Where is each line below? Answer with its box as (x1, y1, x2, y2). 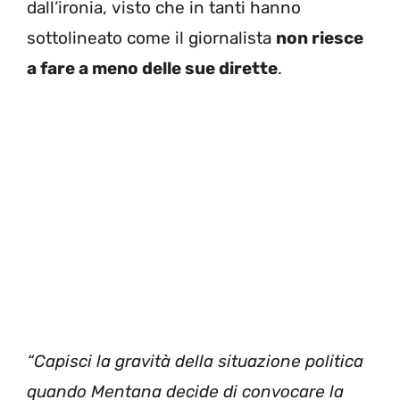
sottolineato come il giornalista (27, 28, 276, 49)
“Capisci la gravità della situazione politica (27, 350, 363, 371)
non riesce (276, 28, 363, 49)
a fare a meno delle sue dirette (27, 58, 278, 79)
